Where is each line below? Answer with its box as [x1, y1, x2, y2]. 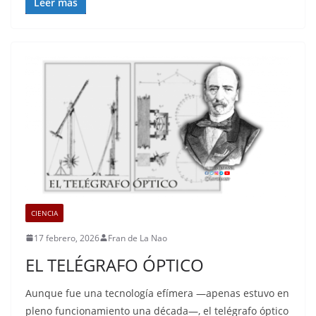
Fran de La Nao [108, 231, 167, 244]
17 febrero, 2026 [34, 231, 99, 244]
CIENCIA [31, 207, 58, 218]
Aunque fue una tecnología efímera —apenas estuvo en [25, 286, 289, 300]
